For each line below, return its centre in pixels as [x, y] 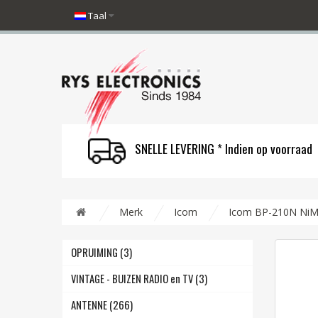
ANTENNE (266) [102, 305]
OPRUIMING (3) [102, 252]
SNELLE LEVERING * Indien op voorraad [224, 148]
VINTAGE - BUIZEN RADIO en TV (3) [139, 279]
